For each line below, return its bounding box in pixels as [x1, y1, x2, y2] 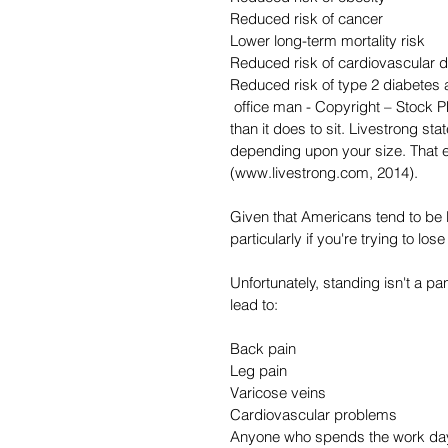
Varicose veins [230, 383, 326, 403]
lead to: [230, 295, 278, 315]
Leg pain [230, 361, 287, 381]
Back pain [230, 339, 296, 359]
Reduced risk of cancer [230, 9, 383, 29]
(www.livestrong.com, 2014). [230, 163, 418, 183]
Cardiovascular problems [230, 405, 397, 425]
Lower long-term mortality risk [230, 31, 425, 51]
